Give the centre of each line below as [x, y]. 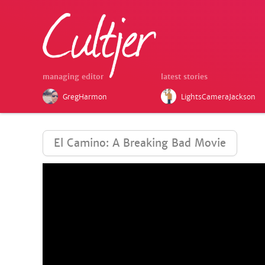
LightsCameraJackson [218, 97]
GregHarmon [85, 97]
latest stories [184, 77]
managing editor [73, 77]
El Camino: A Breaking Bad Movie [140, 143]
